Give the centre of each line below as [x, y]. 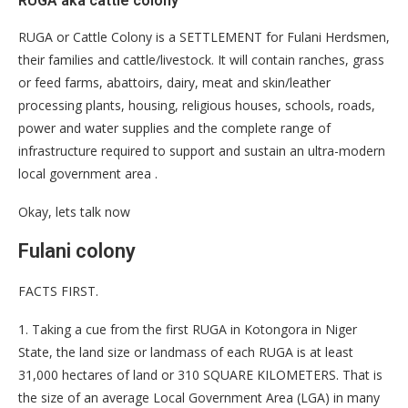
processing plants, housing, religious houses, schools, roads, [197, 106]
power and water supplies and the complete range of [174, 128]
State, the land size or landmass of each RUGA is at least [186, 352]
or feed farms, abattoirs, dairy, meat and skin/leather [174, 83]
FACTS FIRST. [58, 291]
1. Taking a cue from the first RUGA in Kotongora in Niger [188, 330]
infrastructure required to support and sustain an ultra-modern [202, 151]
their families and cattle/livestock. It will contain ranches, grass [201, 60]
